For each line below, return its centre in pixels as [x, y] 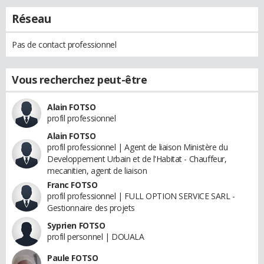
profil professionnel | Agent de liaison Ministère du [138, 147]
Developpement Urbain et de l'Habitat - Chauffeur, [137, 159]
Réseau [32, 19]
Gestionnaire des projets [91, 207]
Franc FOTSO [72, 184]
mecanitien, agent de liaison [97, 170]
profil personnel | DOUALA [96, 236]
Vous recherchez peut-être [80, 79]
